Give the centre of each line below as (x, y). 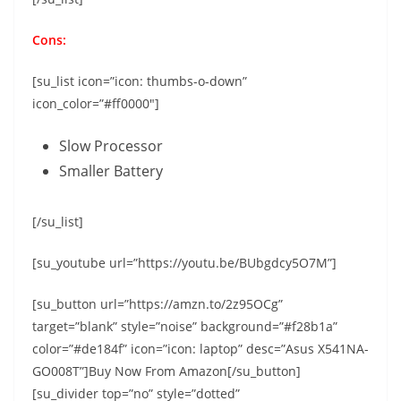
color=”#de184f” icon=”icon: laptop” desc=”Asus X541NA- (200, 348)
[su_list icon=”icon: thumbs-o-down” (140, 81)
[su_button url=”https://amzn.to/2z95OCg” (158, 303)
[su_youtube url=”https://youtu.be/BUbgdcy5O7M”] (184, 262)
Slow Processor (111, 145)
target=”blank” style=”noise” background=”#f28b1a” (185, 326)
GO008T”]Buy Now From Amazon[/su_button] (166, 371)
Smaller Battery (111, 171)
